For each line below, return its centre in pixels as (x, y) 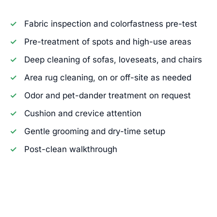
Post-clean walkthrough (71, 149)
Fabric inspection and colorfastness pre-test (111, 23)
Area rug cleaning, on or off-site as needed (108, 77)
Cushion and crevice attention (83, 113)
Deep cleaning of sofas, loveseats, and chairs (113, 59)
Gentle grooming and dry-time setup (95, 131)
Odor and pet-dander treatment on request (108, 95)
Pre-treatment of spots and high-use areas (108, 41)
